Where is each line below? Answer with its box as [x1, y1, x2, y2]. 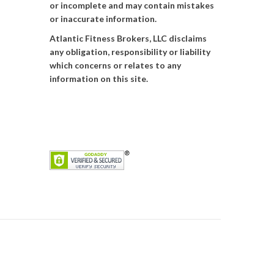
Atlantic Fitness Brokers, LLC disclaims [50, 33, 207, 44]
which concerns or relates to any [50, 60, 182, 71]
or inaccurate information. [50, 13, 157, 24]
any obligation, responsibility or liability [50, 46, 211, 57]
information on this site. [50, 73, 149, 84]
